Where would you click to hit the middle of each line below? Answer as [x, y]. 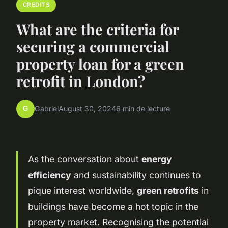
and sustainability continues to [136, 175]
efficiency [50, 175]
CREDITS [36, 5]
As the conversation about [85, 159]
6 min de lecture [143, 109]
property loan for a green [100, 63]
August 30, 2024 [87, 109]
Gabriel [47, 109]
